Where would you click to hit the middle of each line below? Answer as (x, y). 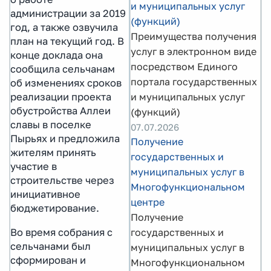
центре (148, 202)
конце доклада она (57, 55)
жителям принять (53, 152)
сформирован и (48, 260)
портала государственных (194, 82)
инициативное (45, 194)
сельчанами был (51, 246)
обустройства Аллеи (60, 110)
